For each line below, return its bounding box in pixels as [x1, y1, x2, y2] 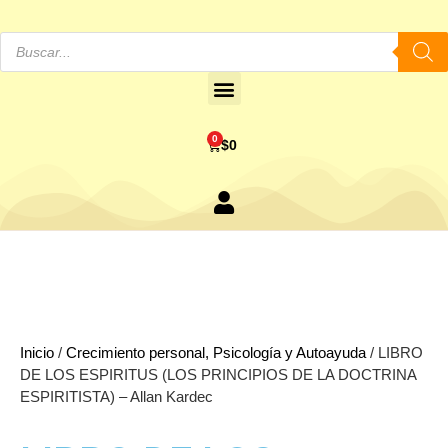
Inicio [20, 344, 54, 361]
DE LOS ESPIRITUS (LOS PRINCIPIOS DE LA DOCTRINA [20, 366, 416, 383]
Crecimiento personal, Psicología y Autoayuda [66, 344, 366, 361]
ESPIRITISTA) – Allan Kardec [20, 388, 213, 405]
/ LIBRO [366, 344, 423, 361]
